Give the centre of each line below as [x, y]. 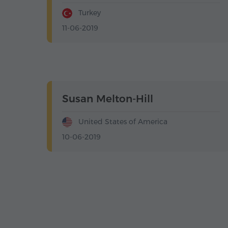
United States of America [122, 122]
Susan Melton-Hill [108, 99]
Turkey [89, 13]
